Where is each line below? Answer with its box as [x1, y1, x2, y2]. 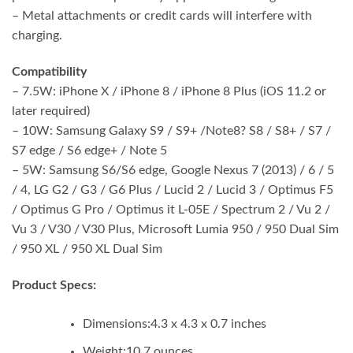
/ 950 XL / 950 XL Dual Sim [12, 243, 162, 256]
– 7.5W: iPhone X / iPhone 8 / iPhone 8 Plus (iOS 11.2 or [12, 85, 326, 98]
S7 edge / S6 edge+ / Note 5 [12, 144, 167, 158]
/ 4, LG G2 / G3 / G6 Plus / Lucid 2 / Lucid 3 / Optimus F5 [12, 184, 333, 197]
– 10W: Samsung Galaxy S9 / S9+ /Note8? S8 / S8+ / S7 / [12, 124, 331, 138]
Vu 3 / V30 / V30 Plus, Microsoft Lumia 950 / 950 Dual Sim [12, 223, 339, 236]
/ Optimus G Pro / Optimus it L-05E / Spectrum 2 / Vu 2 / [12, 203, 330, 217]
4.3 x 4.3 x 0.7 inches [150, 317, 266, 330]
